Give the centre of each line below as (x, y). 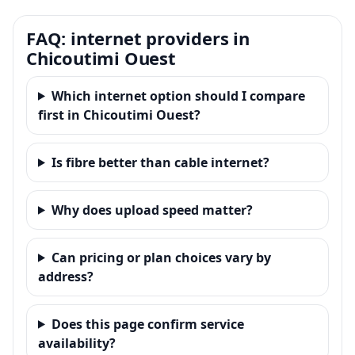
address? (66, 276)
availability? (77, 343)
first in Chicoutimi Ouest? (119, 115)
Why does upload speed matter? (152, 210)
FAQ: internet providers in (138, 38)
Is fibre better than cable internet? (160, 162)
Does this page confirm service (147, 324)
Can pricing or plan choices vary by (161, 257)
